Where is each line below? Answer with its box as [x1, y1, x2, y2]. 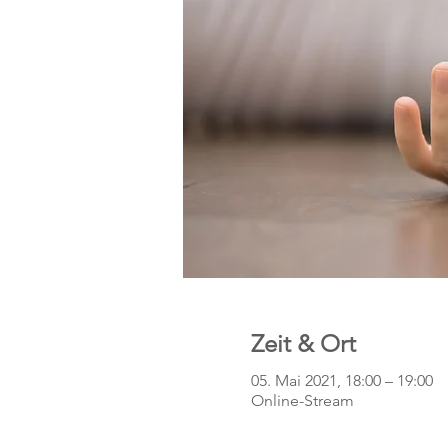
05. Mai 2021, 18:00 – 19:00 [250, 371, 433, 390]
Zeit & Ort [250, 329, 356, 358]
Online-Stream [250, 391, 354, 410]
